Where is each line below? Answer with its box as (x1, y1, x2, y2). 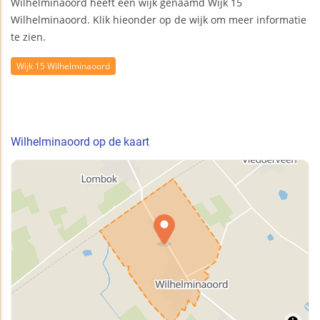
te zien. (11, 30, 46, 44)
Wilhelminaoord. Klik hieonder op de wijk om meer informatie (11, 13, 306, 27)
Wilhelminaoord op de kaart (11, 134, 149, 149)
